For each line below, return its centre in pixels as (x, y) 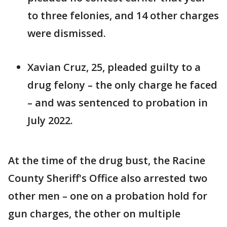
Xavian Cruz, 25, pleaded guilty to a (114, 67)
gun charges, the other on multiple (94, 214)
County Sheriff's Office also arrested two (108, 178)
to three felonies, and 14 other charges (123, 16)
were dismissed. (67, 33)
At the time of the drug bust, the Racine (107, 161)
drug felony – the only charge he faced (122, 85)
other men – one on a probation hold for (108, 196)
